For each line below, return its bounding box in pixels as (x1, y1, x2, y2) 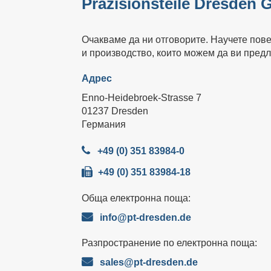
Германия (81, 119, 126, 129)
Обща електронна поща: (81, 193, 191, 203)
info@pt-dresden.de (99, 212, 191, 223)
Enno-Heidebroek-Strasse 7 (81, 93, 201, 103)
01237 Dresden (81, 106, 148, 116)
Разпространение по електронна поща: (81, 238, 257, 248)
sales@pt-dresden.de (99, 257, 198, 267)
